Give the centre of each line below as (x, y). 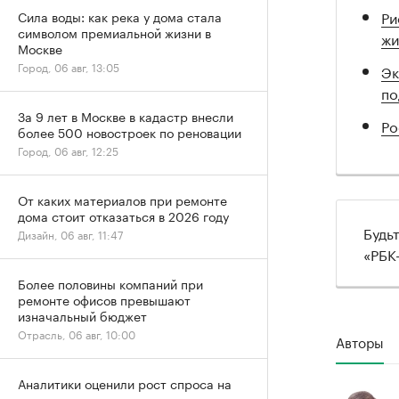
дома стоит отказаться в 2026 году (123, 216)
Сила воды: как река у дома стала (120, 16)
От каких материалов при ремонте (122, 199)
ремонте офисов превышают (104, 299)
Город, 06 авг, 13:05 (69, 66)
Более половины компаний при (110, 283)
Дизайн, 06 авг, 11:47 (70, 234)
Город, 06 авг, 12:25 (68, 150)
